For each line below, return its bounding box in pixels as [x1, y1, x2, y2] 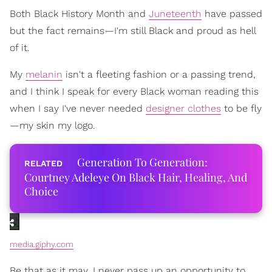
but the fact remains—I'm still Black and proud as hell [10, 24, 256, 36]
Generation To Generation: [77, 154, 208, 169]
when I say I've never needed [10, 102, 146, 114]
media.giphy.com [10, 239, 73, 249]
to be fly [221, 102, 262, 114]
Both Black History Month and [10, 7, 149, 19]
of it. [10, 41, 30, 53]
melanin [25, 68, 63, 80]
